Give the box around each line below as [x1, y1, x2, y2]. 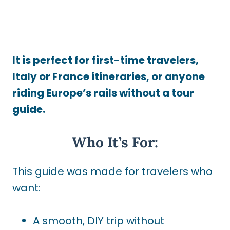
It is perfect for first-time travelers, [12, 53, 199, 67]
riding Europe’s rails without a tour [12, 86, 194, 100]
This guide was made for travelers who [12, 164, 213, 179]
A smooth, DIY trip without [33, 214, 164, 228]
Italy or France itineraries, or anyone [12, 69, 205, 84]
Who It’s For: [72, 133, 158, 151]
